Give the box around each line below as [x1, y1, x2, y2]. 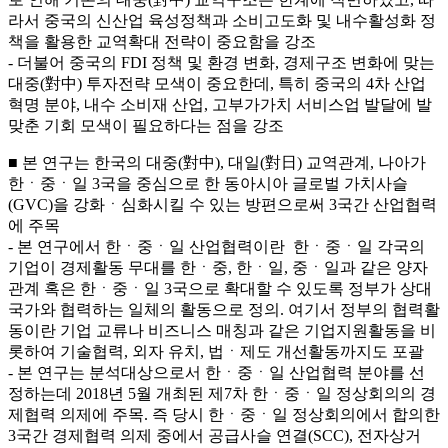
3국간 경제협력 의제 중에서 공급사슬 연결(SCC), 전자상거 [8, 426, 421, 444]
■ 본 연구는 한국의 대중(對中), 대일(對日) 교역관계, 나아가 [8, 153, 426, 171]
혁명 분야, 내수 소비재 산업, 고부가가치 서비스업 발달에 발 [8, 95, 432, 113]
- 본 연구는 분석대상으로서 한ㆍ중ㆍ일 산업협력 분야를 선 [8, 363, 425, 381]
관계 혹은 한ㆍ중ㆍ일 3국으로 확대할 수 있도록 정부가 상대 [8, 279, 432, 297]
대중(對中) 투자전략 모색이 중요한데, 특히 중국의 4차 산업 [8, 74, 426, 92]
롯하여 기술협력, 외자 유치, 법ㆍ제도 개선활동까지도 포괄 [8, 342, 424, 360]
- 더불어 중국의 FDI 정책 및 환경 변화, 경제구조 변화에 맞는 [8, 53, 435, 71]
